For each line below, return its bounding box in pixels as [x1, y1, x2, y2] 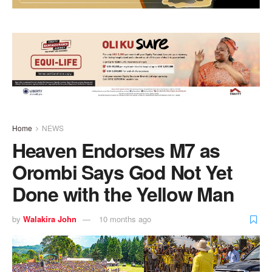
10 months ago [99, 213, 151, 225]
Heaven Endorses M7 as [12, 135, 220, 164]
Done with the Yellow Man [12, 179, 234, 208]
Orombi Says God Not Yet [12, 157, 233, 186]
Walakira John [23, 213, 76, 225]
